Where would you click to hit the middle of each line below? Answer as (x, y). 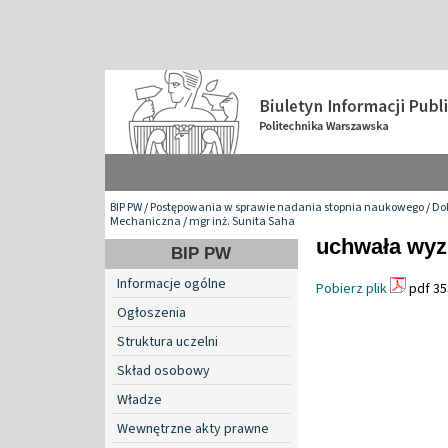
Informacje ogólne (171, 283)
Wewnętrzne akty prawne (193, 428)
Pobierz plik (351, 288)
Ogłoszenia (151, 312)
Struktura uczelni (167, 341)
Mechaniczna (145, 221)
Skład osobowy (163, 370)
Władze (139, 399)
